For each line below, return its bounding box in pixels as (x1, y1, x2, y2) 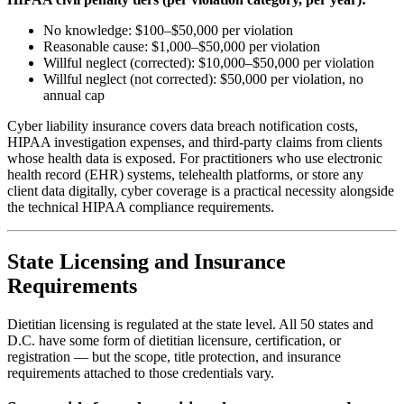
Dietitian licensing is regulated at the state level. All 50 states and (7, 317, 373, 333)
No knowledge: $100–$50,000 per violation (43, 23, 293, 39)
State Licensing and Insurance (7, 250, 286, 274)
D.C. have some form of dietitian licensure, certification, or (7, 333, 341, 349)
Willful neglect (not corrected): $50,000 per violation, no (43, 71, 363, 87)
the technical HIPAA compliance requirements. (7, 199, 274, 216)
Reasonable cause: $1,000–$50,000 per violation (43, 39, 320, 55)
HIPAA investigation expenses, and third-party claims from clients (7, 134, 382, 151)
